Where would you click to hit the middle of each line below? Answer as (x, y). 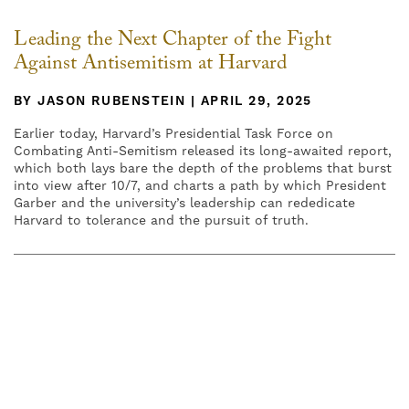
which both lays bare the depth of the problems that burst (203, 168)
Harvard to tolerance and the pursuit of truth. (161, 220)
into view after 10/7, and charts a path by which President (200, 186)
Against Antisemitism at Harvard (150, 65)
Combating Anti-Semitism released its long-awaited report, (203, 151)
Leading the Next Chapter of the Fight (173, 41)
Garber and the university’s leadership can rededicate (184, 203)
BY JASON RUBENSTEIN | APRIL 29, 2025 (163, 101)
